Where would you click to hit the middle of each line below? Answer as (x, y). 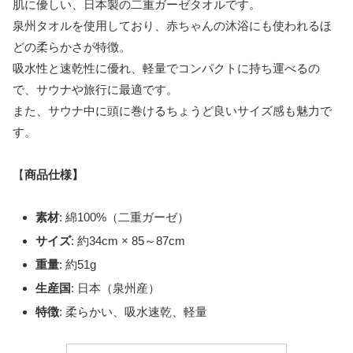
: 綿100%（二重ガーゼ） (124, 217)
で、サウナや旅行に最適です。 (95, 89)
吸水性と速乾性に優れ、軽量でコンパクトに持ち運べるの (166, 68)
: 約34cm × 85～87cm (128, 240)
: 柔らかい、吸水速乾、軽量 (133, 311)
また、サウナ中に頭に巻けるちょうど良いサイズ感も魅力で (172, 110)
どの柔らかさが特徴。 (72, 46)
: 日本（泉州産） (115, 288)
